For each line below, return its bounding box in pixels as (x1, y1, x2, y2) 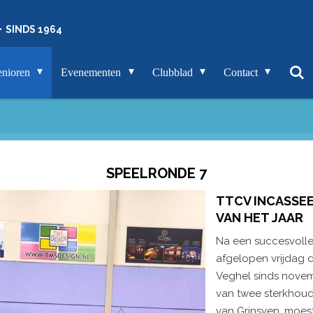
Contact (223, 66, 261, 78)
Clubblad (152, 66, 196, 78)
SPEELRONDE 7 (106, 165, 207, 182)
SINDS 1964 (6, 24, 62, 35)
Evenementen (61, 66, 124, 78)
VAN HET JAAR (216, 210, 303, 225)
